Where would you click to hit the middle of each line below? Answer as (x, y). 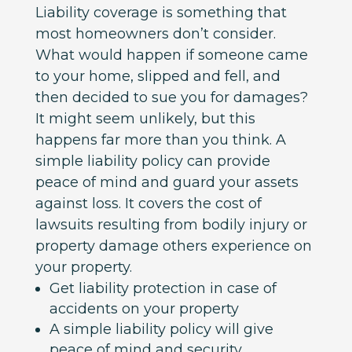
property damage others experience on (173, 246)
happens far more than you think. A (160, 139)
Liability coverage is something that (161, 12)
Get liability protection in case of (163, 288)
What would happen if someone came (171, 55)
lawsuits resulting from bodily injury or (171, 224)
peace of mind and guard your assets (167, 182)
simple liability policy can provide (152, 161)
